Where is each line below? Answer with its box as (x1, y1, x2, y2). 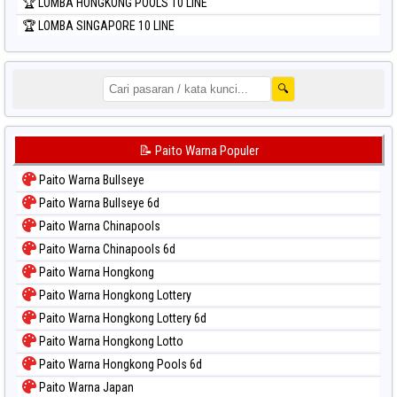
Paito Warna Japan (36, 380, 134, 395)
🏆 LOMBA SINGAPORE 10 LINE (22, 19, 175, 34)
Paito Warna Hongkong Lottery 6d (36, 311, 206, 326)
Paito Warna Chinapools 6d (36, 242, 175, 257)
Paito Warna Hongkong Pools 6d (36, 357, 202, 372)
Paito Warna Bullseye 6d (36, 196, 160, 211)
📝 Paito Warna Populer (138, 143, 259, 160)
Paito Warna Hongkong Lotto (36, 334, 183, 349)
